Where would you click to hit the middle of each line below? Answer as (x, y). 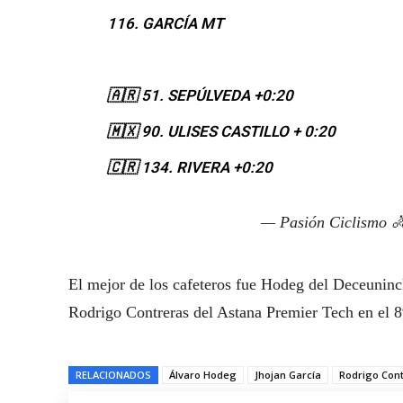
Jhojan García (288, 375)
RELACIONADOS (113, 375)
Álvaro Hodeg (203, 375)
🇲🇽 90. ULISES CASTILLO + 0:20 (221, 132)
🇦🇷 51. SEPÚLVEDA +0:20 (200, 96)
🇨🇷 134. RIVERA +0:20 (189, 168)
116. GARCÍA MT (165, 24)
